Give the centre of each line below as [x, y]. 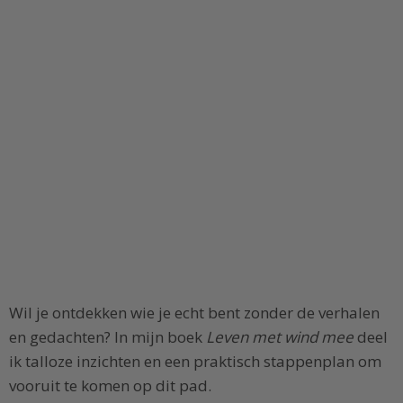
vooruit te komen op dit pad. [110, 386]
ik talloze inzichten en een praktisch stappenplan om [195, 362]
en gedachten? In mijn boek [107, 337]
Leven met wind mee [280, 337]
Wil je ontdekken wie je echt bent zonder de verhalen [194, 313]
